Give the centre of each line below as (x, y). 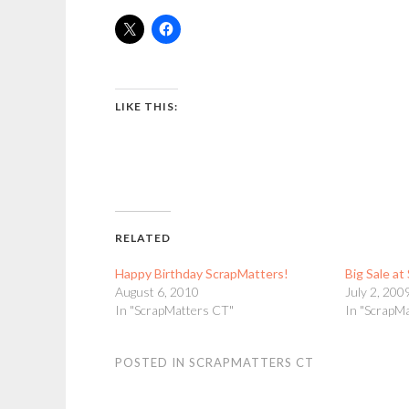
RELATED (143, 238)
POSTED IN (152, 362)
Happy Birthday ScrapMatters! (202, 273)
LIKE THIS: (147, 106)
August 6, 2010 (157, 292)
